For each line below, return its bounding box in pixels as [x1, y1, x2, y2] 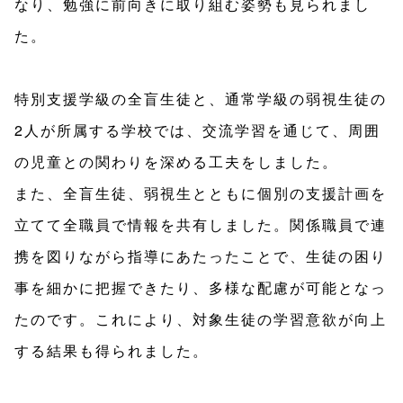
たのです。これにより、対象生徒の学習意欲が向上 [14, 308, 387, 329]
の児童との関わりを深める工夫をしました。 [14, 150, 338, 172]
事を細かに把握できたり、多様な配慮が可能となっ [14, 276, 387, 298]
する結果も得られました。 [14, 339, 209, 361]
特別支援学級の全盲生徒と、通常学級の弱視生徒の [14, 87, 387, 109]
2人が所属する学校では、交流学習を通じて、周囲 [14, 119, 381, 140]
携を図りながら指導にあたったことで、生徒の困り [14, 245, 387, 266]
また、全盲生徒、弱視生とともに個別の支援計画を [14, 182, 387, 203]
